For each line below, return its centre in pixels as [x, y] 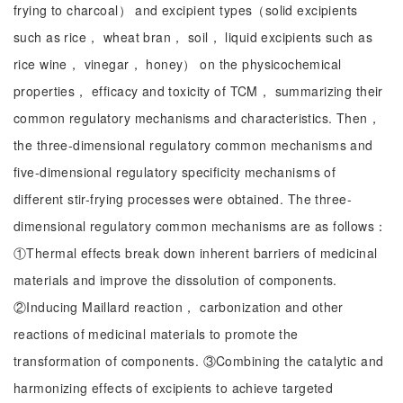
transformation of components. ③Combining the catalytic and [199, 361]
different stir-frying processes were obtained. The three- [183, 199]
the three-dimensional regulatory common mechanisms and [193, 145]
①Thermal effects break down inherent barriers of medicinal [196, 253]
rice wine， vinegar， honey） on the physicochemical [178, 64]
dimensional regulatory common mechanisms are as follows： [201, 226]
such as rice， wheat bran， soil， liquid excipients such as [193, 37]
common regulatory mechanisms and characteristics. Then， [197, 118]
